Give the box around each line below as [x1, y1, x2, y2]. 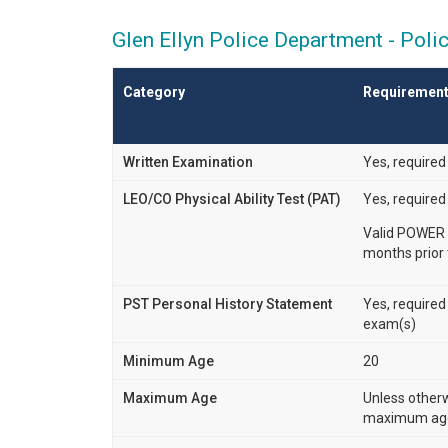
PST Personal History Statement [123, 295, 332, 312]
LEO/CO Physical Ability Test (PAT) [123, 190, 341, 207]
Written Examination [123, 153, 253, 170]
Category [123, 83, 185, 100]
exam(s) [363, 315, 416, 332]
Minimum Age [123, 352, 214, 369]
